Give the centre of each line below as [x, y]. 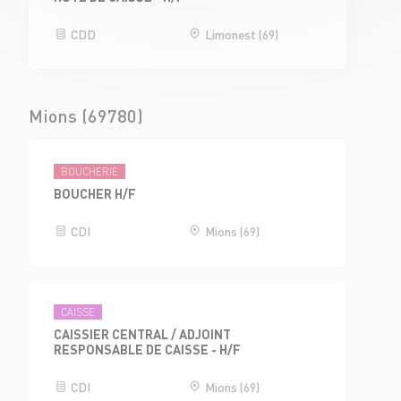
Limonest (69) [240, 34]
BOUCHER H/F [95, 194]
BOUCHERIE [90, 172]
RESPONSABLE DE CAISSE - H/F [148, 350]
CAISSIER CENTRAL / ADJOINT [143, 334]
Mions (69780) [86, 115]
